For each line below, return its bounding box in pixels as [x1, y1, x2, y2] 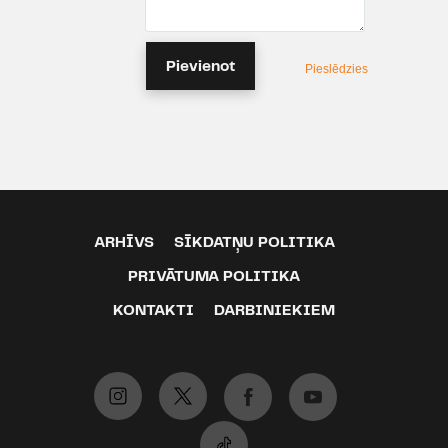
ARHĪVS [93, 235, 154, 250]
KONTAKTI [113, 303, 194, 318]
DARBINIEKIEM [214, 303, 335, 318]
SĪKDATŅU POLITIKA [173, 235, 335, 250]
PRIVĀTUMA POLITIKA [128, 269, 300, 284]
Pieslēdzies [305, 61, 368, 76]
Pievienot [166, 59, 235, 74]
